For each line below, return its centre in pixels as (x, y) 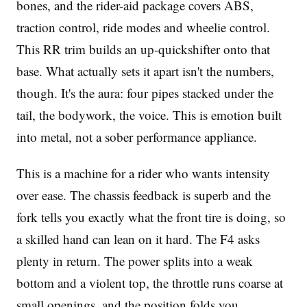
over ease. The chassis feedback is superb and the (144, 195)
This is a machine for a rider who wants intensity (143, 173)
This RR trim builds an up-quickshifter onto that (143, 49)
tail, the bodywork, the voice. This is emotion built (149, 115)
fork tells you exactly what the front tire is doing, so (151, 217)
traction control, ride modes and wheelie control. (143, 27)
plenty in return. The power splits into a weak (135, 260)
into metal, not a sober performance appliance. (137, 137)
